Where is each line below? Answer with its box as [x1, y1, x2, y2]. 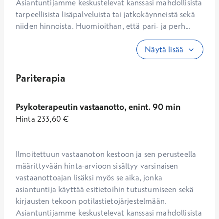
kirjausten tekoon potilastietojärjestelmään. [16, 196, 167, 206]
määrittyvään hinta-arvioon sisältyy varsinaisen [16, 161, 178, 171]
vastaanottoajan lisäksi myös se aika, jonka [16, 173, 162, 182]
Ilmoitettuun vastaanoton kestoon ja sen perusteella [16, 149, 197, 159]
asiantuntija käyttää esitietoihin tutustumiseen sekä [16, 184, 194, 194]
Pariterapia [16, 71, 66, 84]
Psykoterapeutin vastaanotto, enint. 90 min [16, 101, 180, 112]
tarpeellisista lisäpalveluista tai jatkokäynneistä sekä [16, 9, 195, 19]
